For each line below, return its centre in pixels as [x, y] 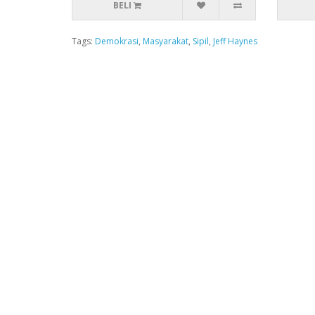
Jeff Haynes [235, 41]
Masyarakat [166, 41]
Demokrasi [117, 41]
